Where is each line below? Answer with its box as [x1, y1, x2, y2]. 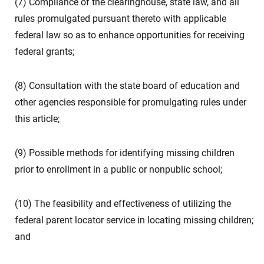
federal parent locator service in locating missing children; [15, 214, 253, 226]
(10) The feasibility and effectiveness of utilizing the [15, 198, 231, 209]
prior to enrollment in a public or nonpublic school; [15, 164, 222, 175]
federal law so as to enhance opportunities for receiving [15, 29, 245, 41]
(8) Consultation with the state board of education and [15, 80, 240, 91]
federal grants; [15, 46, 74, 57]
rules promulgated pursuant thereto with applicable [15, 13, 226, 24]
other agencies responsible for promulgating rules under [15, 97, 246, 108]
